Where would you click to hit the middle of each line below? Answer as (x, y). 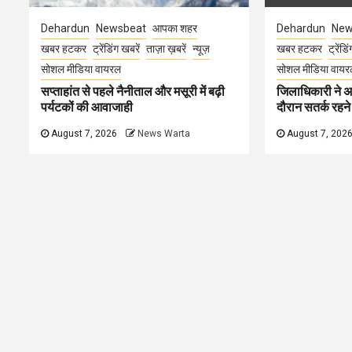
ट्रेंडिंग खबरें (116, 49)
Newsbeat (121, 28)
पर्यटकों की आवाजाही (87, 107)
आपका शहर (175, 28)
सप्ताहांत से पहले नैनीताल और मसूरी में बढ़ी (133, 92)
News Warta (164, 134)
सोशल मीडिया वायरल (81, 69)
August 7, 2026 (83, 134)
